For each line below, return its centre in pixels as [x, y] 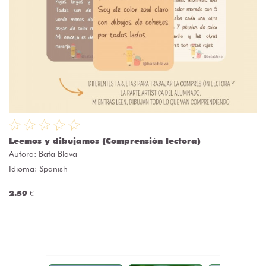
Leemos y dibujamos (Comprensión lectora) [105, 141]
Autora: [24, 154]
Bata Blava [58, 154]
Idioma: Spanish [38, 169]
